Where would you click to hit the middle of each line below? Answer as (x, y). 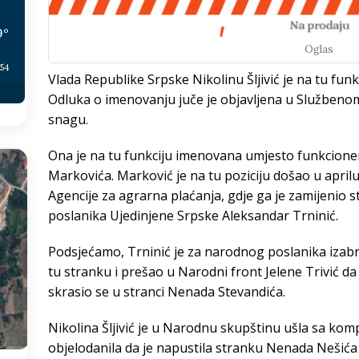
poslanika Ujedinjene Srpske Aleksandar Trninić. (193, 216)
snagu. (68, 120)
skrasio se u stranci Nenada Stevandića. (166, 292)
